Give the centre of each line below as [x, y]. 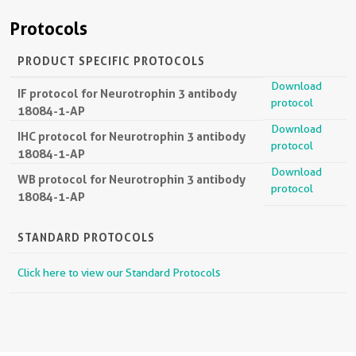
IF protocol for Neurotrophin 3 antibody [127, 94]
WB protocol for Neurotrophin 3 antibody [132, 180]
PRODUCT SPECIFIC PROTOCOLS [111, 61]
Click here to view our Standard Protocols [119, 273]
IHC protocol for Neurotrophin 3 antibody [132, 137]
